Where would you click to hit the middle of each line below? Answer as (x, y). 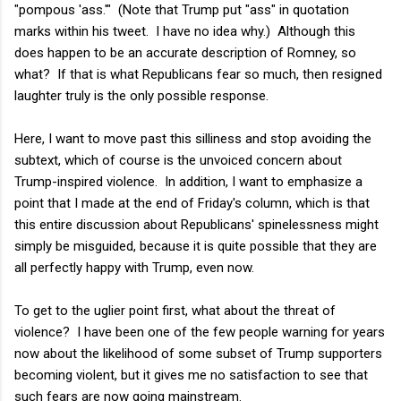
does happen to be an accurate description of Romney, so (185, 52)
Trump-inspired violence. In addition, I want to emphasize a (188, 181)
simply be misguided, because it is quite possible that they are (196, 246)
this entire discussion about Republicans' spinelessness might (196, 224)
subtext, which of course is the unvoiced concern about (178, 160)
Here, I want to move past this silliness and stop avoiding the (193, 138)
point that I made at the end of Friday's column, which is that (192, 203)
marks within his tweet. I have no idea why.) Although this (185, 31)
